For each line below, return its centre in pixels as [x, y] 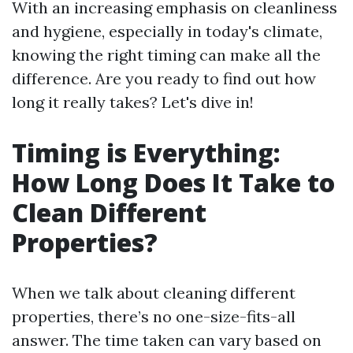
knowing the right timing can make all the [166, 55]
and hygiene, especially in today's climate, [167, 31]
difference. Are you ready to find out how [164, 78]
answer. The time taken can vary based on [167, 340]
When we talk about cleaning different [154, 293]
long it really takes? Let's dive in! [133, 102]
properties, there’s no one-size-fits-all [154, 316]
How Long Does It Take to [173, 182]
